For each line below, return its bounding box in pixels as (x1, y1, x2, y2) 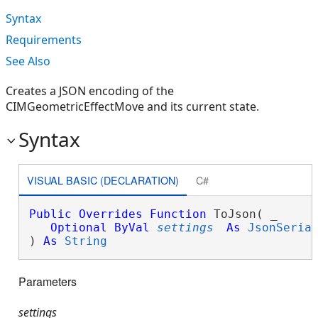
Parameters (18, 273, 77, 290)
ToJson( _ (206, 207, 278, 221)
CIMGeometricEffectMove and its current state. (6, 99, 259, 114)
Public (28, 207, 72, 221)
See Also (6, 53, 50, 69)
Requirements (6, 32, 82, 48)
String (64, 234, 107, 248)
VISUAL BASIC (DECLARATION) (26, 172, 179, 187)
